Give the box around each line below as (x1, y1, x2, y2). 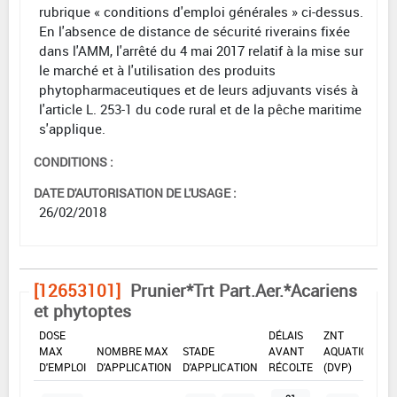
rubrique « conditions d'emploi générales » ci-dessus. (39, 3, 363, 21)
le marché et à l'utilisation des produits (39, 61, 276, 80)
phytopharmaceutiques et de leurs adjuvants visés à (39, 81, 358, 99)
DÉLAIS (269, 328, 303, 343)
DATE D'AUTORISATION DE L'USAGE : (34, 184, 237, 202)
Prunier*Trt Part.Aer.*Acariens (130, 279, 357, 303)
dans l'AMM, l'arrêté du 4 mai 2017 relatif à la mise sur (39, 42, 363, 60)
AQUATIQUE (323, 344, 381, 359)
